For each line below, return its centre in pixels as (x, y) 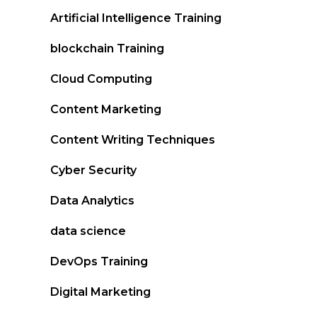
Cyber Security (93, 170)
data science (88, 231)
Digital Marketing (100, 292)
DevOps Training (99, 261)
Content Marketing (106, 109)
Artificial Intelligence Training (136, 18)
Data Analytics (92, 201)
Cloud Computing (101, 79)
